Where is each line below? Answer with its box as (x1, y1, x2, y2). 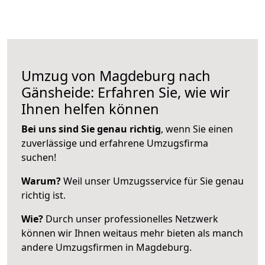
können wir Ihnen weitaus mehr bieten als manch (21, 226, 243, 240)
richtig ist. (21, 188, 66, 202)
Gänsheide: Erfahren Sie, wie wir (21, 82, 230, 102)
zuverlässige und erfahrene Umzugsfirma (21, 136, 208, 150)
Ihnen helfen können (21, 99, 159, 118)
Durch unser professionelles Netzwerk (43, 212, 218, 225)
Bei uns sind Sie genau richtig (21, 122, 161, 135)
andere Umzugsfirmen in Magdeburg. (21, 240, 192, 254)
